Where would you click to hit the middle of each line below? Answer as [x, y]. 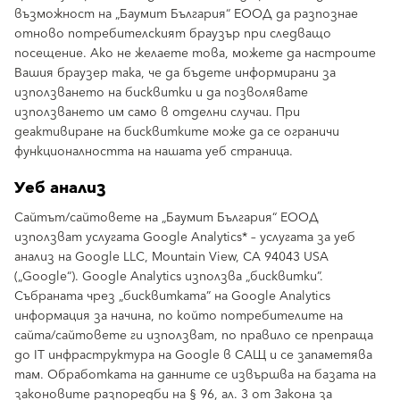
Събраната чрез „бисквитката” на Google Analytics [172, 296]
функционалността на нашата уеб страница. [154, 152]
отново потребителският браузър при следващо [173, 34]
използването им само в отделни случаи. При [157, 112]
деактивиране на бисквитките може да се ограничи [177, 132]
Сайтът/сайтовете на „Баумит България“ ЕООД [167, 218]
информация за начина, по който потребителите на [179, 316]
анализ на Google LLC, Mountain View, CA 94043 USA [171, 257]
